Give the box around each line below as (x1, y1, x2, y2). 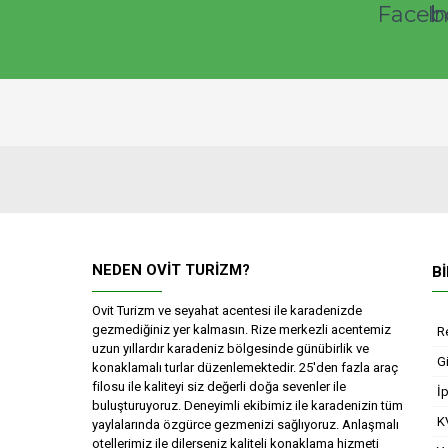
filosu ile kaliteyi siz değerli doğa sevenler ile (92, 379, 346, 394)
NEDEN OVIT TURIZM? (92, 261, 250, 279)
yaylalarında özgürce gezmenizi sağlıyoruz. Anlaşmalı (92, 417, 399, 432)
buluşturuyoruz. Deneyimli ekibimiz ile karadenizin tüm (92, 398, 403, 413)
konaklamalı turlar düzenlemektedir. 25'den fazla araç (92, 360, 398, 375)
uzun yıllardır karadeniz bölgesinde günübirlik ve (92, 341, 369, 356)
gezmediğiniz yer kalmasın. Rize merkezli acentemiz (92, 322, 391, 337)
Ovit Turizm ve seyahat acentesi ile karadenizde (92, 303, 362, 318)
